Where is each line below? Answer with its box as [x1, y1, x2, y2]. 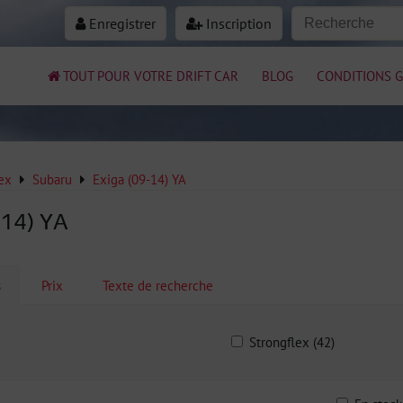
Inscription [202, 14, 272, 32]
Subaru [32, 170, 72, 188]
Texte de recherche [103, 276, 213, 294]
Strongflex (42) [249, 333, 336, 351]
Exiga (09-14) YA [93, 170, 186, 188]
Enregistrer [85, 14, 156, 32]
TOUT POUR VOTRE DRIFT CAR [63, 67, 238, 85]
